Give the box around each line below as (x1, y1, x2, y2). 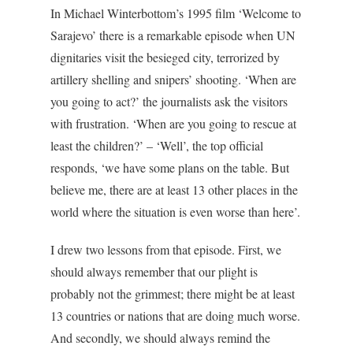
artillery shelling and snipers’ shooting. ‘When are (50, 71, 296, 88)
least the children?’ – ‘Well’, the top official (50, 137, 263, 154)
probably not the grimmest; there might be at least (50, 285, 295, 303)
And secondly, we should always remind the (50, 329, 270, 347)
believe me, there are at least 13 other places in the (50, 181, 298, 199)
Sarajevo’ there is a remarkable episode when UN (50, 27, 295, 44)
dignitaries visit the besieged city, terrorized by (50, 49, 280, 66)
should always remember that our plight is (50, 263, 258, 281)
